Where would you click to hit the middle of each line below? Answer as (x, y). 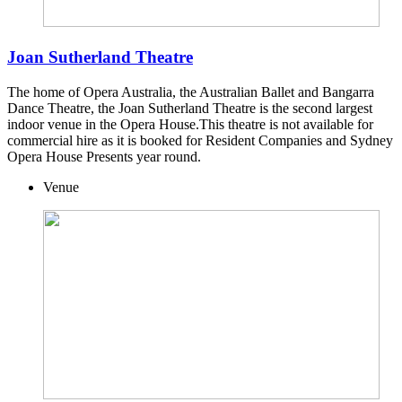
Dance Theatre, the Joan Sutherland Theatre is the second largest (190, 108)
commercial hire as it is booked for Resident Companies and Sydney (200, 140)
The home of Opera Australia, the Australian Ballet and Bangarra (191, 92)
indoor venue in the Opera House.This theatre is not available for (190, 124)
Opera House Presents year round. (104, 156)
